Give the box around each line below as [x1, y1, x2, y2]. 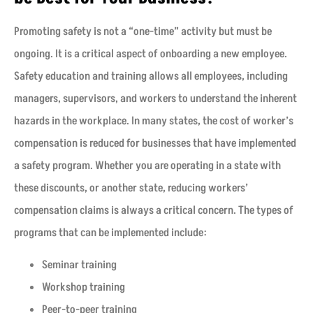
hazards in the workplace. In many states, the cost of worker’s [14, 112, 293, 129]
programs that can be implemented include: [14, 224, 207, 240]
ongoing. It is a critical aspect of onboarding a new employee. [14, 45, 287, 61]
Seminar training [42, 257, 117, 273]
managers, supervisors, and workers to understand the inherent [14, 90, 297, 106]
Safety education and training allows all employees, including [14, 68, 288, 84]
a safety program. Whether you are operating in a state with [14, 157, 281, 173]
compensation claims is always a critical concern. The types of [14, 202, 293, 218]
